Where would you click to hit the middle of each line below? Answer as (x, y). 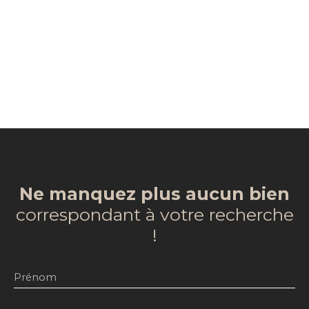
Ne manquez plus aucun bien (154, 193)
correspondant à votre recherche (154, 214)
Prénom (35, 277)
